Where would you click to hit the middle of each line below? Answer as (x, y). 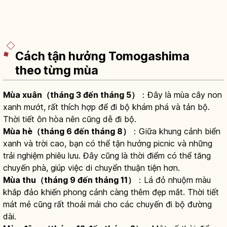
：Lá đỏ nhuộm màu (173, 180)
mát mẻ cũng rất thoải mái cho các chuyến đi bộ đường (107, 204)
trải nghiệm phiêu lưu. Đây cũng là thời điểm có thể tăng (107, 156)
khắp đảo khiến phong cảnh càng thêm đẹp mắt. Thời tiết (111, 192)
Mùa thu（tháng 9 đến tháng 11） (69, 180)
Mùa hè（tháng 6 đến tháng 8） (67, 131)
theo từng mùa (57, 71)
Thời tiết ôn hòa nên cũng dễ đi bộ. (70, 119)
